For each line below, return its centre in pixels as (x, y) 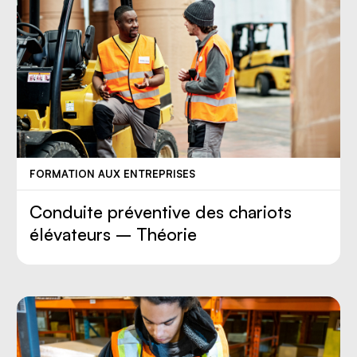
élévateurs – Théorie (114, 233)
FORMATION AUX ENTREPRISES (113, 174)
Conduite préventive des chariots (161, 211)
